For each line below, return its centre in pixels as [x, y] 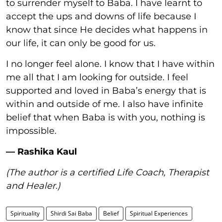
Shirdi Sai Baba [71, 213]
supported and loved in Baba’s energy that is [106, 91]
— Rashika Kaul [41, 152]
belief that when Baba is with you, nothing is [106, 117]
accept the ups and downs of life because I [101, 16]
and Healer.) [33, 186]
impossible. [31, 131]
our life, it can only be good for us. [81, 43]
